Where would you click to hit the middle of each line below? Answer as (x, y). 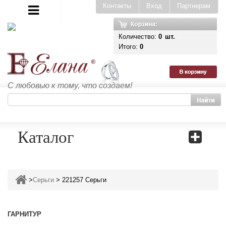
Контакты (117, 6)
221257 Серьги (84, 180)
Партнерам (194, 6)
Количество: (138, 37)
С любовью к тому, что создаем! (70, 86)
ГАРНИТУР (24, 214)
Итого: (129, 47)
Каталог (46, 136)
